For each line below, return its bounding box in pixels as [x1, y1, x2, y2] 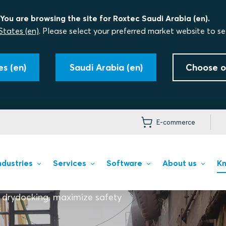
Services [52, 158, 86, 168]
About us [162, 158, 197, 168]
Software [106, 158, 142, 168]
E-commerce [156, 118, 195, 126]
